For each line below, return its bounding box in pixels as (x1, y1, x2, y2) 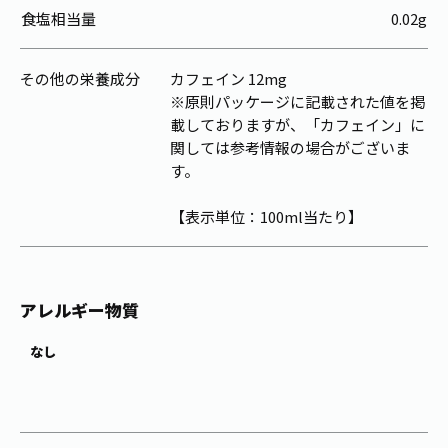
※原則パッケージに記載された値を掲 (170, 91, 425, 113)
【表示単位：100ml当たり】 (170, 206, 363, 228)
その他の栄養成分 (20, 68, 140, 90)
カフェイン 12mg (170, 68, 287, 90)
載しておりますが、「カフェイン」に (170, 114, 425, 136)
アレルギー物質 (20, 298, 139, 322)
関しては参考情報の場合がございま (170, 137, 410, 159)
